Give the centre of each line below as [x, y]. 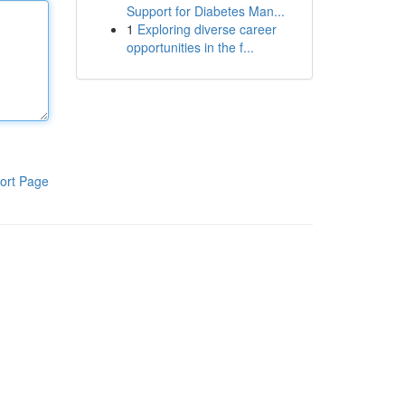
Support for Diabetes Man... [205, 11]
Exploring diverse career [207, 29]
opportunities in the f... [190, 47]
